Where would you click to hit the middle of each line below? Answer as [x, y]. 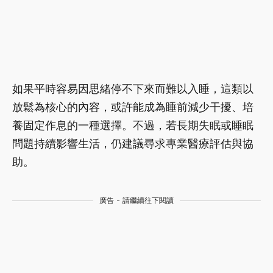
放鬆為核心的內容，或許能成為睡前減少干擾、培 [133, 107]
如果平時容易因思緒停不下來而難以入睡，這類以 [133, 88]
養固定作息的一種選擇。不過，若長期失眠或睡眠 [133, 125]
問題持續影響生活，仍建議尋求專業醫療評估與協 [133, 143]
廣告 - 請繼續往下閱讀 [136, 200]
